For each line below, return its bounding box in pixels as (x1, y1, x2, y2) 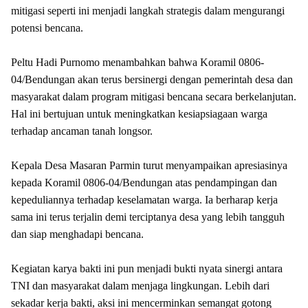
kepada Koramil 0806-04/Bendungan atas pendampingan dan (11, 176, 277, 188)
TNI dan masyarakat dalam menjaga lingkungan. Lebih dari (11, 279, 269, 291)
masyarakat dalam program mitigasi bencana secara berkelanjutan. (11, 90, 296, 102)
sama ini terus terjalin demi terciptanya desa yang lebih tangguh (11, 210, 285, 223)
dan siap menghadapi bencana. (11, 228, 144, 240)
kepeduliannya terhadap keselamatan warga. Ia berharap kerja (11, 193, 278, 206)
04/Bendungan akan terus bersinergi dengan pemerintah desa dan (11, 73, 293, 85)
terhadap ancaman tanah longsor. (11, 124, 153, 137)
